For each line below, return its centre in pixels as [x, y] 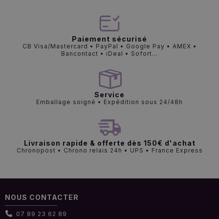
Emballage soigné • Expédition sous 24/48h [109, 102]
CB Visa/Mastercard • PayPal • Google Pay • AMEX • [109, 46]
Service [109, 94]
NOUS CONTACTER [42, 197]
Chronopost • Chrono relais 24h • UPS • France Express [109, 150]
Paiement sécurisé [109, 39]
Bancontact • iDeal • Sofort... [109, 53]
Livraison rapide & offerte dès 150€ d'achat [109, 143]
